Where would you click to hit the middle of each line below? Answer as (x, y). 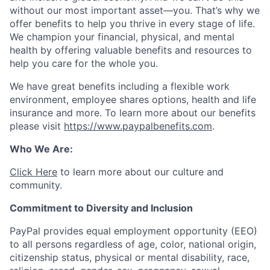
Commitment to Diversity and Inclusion (101, 208)
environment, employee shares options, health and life (133, 99)
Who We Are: (41, 149)
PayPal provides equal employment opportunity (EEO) (133, 231)
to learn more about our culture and (140, 172)
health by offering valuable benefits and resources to (131, 50)
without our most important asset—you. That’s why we (135, 10)
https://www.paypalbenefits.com (138, 126)
